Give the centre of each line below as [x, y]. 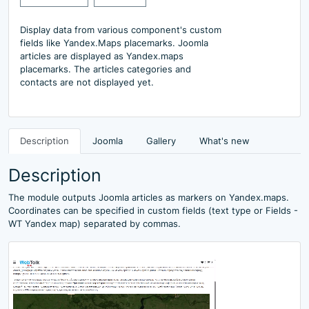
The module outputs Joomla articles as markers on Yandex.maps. [149, 197]
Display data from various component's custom [121, 30]
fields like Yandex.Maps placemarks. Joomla [114, 43]
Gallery [161, 141]
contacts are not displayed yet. [87, 82]
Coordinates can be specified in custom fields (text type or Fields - [153, 210]
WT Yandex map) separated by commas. [96, 223]
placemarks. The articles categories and [106, 69]
